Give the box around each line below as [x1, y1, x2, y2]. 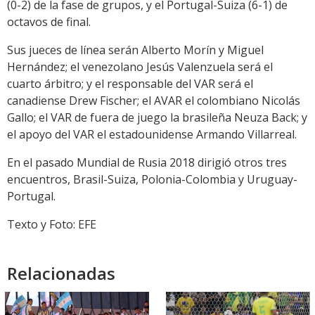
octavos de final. [7, 14, 91, 30]
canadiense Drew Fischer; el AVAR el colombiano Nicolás [7, 93, 300, 109]
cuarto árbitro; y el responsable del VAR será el [7, 76, 253, 92]
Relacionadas [7, 262, 115, 285]
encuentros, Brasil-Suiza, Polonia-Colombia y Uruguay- [7, 172, 297, 188]
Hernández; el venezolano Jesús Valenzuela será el [7, 59, 273, 75]
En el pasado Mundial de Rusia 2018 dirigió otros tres [7, 155, 287, 171]
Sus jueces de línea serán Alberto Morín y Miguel [7, 42, 264, 58]
